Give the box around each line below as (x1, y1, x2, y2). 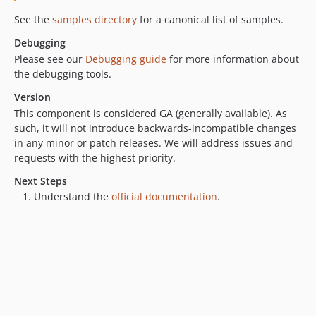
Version (14, 90, 51, 104)
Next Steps (14, 174, 67, 188)
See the (14, 13, 52, 27)
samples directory (52, 13, 137, 27)
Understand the (34, 190, 111, 204)
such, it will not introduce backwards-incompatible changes (14, 121, 296, 135)
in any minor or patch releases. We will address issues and (14, 136, 293, 150)
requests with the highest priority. (14, 151, 176, 165)
